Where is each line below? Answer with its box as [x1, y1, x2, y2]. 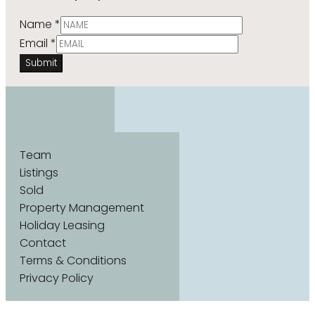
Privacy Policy [20, 270, 94, 287]
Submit [25, 56, 57, 70]
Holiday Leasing [20, 217, 105, 234]
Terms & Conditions [20, 252, 127, 269]
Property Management [20, 200, 144, 217]
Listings [20, 165, 58, 181]
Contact [20, 235, 66, 252]
